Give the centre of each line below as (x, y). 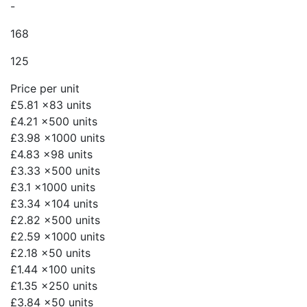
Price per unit (45, 89)
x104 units (71, 204)
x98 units (68, 155)
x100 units (68, 270)
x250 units (69, 286)
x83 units (66, 105)
